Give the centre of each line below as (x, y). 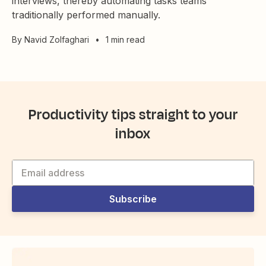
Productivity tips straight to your (133, 115)
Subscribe (133, 199)
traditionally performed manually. (86, 15)
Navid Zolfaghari (57, 40)
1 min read (125, 40)
